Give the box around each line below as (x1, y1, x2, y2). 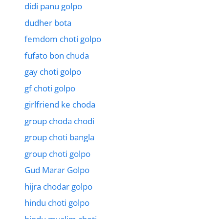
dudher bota (24, 17, 71, 28)
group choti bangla (24, 131, 94, 143)
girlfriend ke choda (24, 99, 95, 110)
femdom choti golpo (24, 33, 101, 45)
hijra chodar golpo (24, 180, 92, 192)
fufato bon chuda (24, 49, 89, 61)
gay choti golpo (24, 66, 81, 78)
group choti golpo (24, 148, 90, 159)
